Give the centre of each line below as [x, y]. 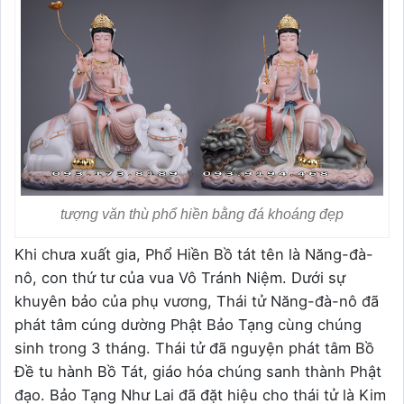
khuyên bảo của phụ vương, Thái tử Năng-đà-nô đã [197, 301]
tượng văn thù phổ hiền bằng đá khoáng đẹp [202, 214]
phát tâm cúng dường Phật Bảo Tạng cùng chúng [188, 324]
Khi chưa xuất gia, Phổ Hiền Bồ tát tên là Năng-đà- [194, 254]
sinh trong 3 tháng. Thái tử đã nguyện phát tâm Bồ [194, 348]
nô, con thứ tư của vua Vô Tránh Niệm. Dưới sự [180, 277]
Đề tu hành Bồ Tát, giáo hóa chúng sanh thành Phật [198, 371]
